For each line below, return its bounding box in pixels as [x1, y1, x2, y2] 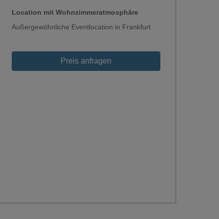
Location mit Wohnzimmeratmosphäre [12, 8, 138, 16]
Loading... [185, 72, 218, 81]
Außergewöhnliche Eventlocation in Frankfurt [12, 23, 151, 31]
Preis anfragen [61, 57, 111, 65]
